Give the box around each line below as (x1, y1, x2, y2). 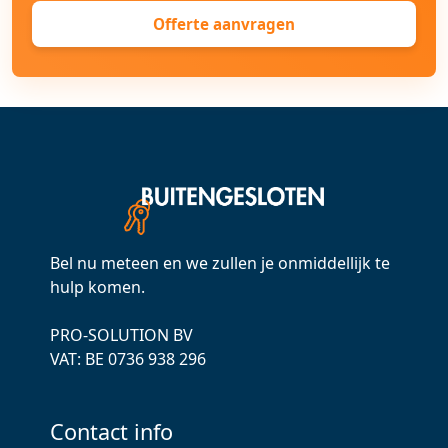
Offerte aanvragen (153, 14, 295, 34)
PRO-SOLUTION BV (50, 323, 193, 346)
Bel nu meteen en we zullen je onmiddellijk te (50, 251, 390, 274)
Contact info (50, 416, 173, 446)
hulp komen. (50, 275, 145, 298)
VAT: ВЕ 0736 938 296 (50, 347, 206, 370)
